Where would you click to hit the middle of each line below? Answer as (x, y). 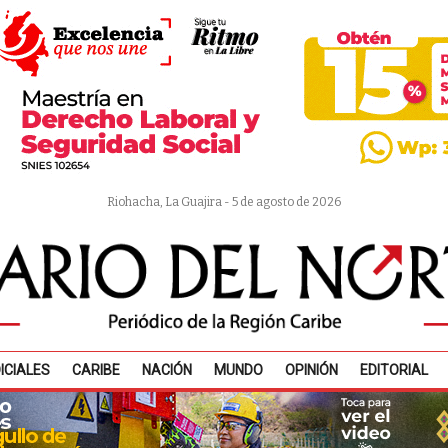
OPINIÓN (311, 370)
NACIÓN (166, 370)
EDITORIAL (393, 370)
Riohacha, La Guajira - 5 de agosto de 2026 (224, 202)
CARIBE (95, 370)
